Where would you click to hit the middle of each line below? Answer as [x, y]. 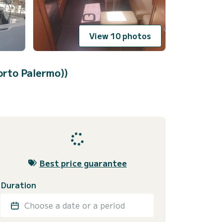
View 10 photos [120, 36]
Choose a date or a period [75, 205]
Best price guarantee [83, 163]
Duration [19, 185]
